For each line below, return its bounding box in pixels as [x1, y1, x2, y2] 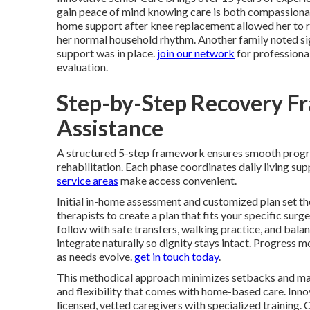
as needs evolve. [57, 249, 134, 263]
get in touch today [134, 249, 219, 263]
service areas [57, 173, 118, 187]
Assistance [57, 113, 163, 141]
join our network [157, 46, 235, 60]
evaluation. [57, 60, 108, 73]
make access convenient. [118, 173, 237, 187]
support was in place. [57, 46, 157, 60]
